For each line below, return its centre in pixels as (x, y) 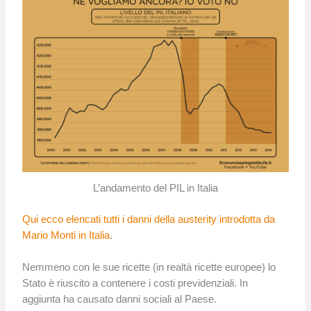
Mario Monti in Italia (66, 235)
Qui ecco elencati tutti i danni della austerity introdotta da (149, 219)
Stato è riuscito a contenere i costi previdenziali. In (135, 284)
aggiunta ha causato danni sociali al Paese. (120, 300)
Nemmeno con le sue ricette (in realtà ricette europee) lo (149, 268)
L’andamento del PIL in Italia (155, 188)
